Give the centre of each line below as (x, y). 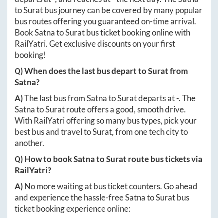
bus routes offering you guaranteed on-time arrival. (105, 21)
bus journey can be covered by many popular (123, 10)
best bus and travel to (54, 131)
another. (29, 143)
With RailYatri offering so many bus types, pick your (106, 120)
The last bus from (55, 98)
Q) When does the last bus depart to (81, 71)
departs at (156, 98)
